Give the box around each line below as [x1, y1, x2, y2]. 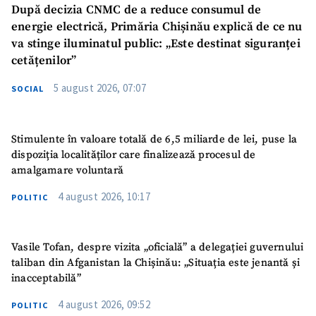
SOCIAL [11, 83, 44, 95]
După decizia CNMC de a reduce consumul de [11, 3, 262, 18]
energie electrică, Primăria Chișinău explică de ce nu [11, 20, 303, 35]
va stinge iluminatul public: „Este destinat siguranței [11, 37, 300, 52]
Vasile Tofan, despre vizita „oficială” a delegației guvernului [11, 241, 304, 255]
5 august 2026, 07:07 [54, 81, 146, 95]
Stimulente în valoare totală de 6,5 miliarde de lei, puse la [11, 132, 297, 146]
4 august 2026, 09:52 [58, 298, 150, 312]
